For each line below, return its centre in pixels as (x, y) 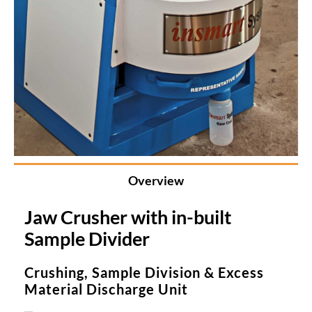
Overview (156, 180)
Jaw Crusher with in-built (127, 217)
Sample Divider (87, 239)
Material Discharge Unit (106, 289)
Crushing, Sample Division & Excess (144, 272)
